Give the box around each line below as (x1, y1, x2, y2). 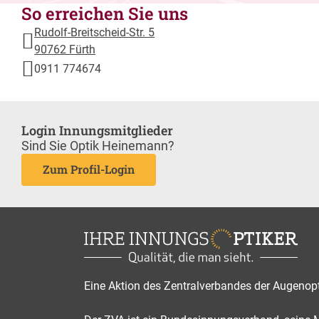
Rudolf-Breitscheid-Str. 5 (34, 25, 155, 39)
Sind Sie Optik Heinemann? (21, 137, 175, 153)
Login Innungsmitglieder (21, 121, 174, 139)
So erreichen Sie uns (21, 1, 189, 25)
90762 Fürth (34, 42, 96, 56)
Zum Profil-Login (43, 162, 135, 177)
